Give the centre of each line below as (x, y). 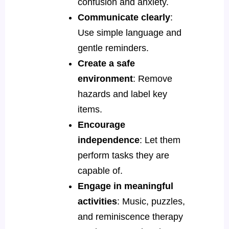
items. (91, 109)
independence (108, 140)
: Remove (152, 78)
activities (97, 201)
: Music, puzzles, (151, 201)
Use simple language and (129, 32)
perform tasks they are (123, 155)
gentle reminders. (114, 48)
